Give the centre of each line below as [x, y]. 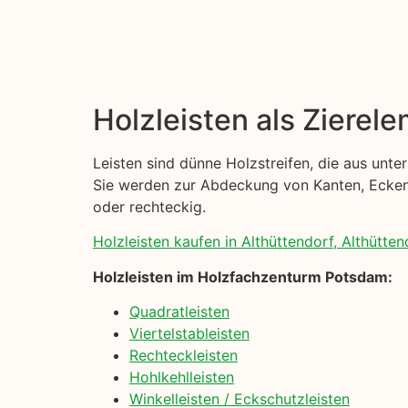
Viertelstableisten [189, 334]
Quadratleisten [179, 312]
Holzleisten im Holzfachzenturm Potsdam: [243, 276]
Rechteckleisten [184, 356]
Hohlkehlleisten [182, 377]
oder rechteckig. [149, 206]
